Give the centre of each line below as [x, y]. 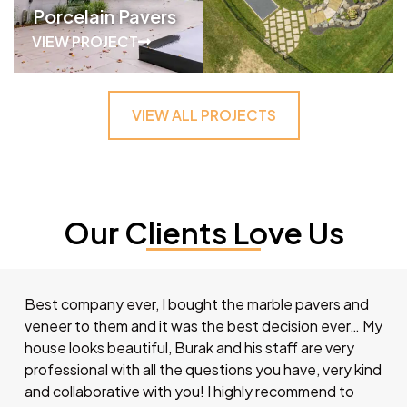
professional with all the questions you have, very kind [203, 369]
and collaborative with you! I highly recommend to [189, 391]
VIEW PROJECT [85, 42]
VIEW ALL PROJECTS [203, 115]
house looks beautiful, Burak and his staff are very [189, 347]
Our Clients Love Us [203, 233]
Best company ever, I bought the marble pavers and [196, 304]
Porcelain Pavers [104, 16]
